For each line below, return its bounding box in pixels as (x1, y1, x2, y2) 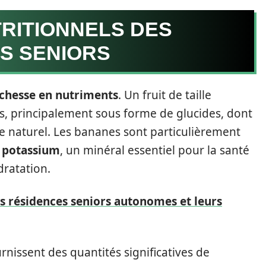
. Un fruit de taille (118, 87, 211, 103)
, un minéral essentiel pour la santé (60, 142, 249, 158)
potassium (2, 142, 60, 158)
